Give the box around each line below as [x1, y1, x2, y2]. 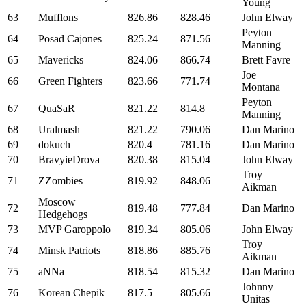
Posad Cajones [38, 33, 102, 44]
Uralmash [38, 124, 80, 135]
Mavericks [38, 54, 83, 66]
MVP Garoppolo [38, 223, 111, 235]
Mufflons [38, 12, 78, 23]
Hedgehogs [38, 208, 87, 220]
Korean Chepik [38, 287, 105, 298]
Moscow [38, 196, 76, 208]
